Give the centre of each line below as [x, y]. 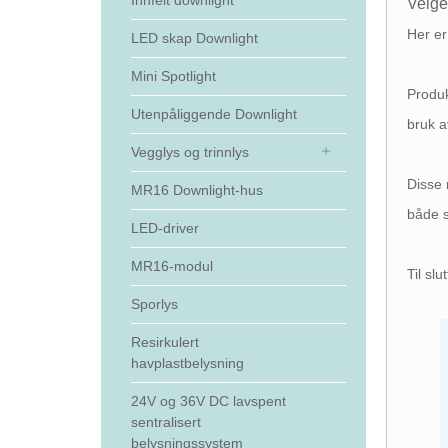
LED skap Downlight [194, 38]
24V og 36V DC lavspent [208, 401]
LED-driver [164, 228]
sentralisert [165, 422]
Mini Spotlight [173, 76]
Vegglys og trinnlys [189, 152]
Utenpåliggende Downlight [213, 114]
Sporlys [154, 304]
